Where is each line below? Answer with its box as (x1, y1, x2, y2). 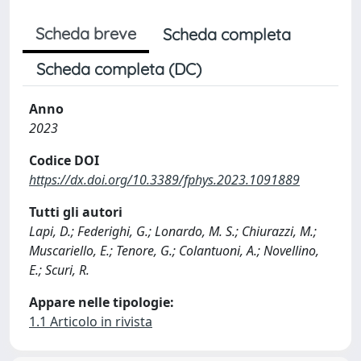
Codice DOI (29, 151, 99, 169)
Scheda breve (35, 23, 136, 44)
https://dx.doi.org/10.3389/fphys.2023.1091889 (29, 171, 300, 189)
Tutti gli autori (29, 203, 122, 221)
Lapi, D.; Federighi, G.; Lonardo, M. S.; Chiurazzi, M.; (29, 222, 317, 240)
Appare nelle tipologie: (29, 293, 174, 311)
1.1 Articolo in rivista (29, 313, 152, 330)
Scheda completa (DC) (36, 59, 201, 79)
